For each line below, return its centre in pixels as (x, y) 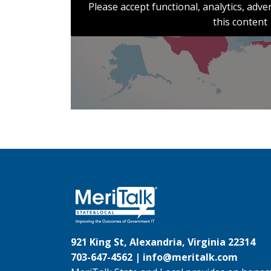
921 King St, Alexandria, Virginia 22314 (163, 242)
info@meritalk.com (190, 257)
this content (240, 21)
